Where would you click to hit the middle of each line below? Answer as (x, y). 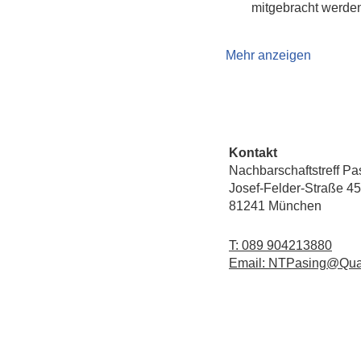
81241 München (275, 206)
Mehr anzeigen (268, 55)
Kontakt (253, 153)
